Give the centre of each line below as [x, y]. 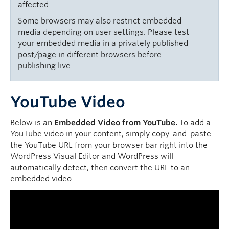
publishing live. [45, 66]
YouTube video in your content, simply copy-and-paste [111, 134]
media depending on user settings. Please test [104, 32]
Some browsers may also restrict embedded [100, 21]
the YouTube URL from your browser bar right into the [109, 145]
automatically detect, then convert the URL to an [100, 168]
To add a [195, 123]
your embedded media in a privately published [103, 43]
